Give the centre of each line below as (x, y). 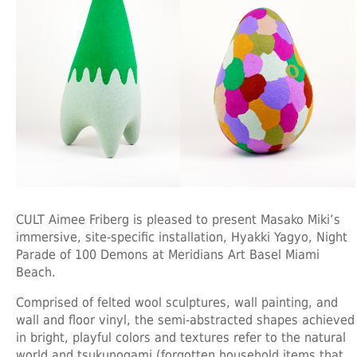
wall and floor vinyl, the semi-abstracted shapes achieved (185, 320)
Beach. (36, 272)
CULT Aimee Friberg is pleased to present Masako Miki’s (178, 219)
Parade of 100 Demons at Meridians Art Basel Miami (168, 254)
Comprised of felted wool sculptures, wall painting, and (177, 302)
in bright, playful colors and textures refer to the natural (181, 337)
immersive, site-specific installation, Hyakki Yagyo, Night (182, 237)
